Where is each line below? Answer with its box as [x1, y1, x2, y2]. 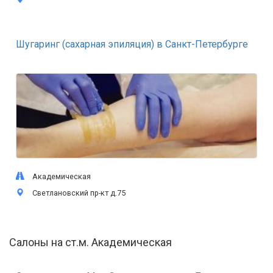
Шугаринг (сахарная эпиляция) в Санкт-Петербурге [16, 38, 248, 50]
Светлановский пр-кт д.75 [27, 188, 126, 197]
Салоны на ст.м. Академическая [9, 236, 172, 249]
